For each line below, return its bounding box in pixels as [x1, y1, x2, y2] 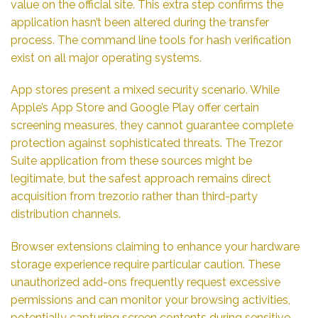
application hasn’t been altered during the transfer [11, 15, 269, 29]
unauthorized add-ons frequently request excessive [11, 275, 280, 290]
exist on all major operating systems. [11, 50, 202, 65]
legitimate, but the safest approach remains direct [11, 172, 271, 186]
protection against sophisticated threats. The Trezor [11, 136, 283, 150]
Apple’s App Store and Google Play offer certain [11, 101, 259, 115]
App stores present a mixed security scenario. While [11, 83, 280, 97]
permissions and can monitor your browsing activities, [11, 293, 290, 307]
